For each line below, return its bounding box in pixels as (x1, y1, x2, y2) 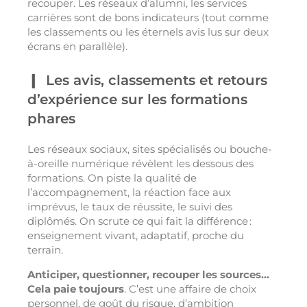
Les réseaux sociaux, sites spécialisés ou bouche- (27, 143, 272, 156)
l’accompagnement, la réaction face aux (27, 186, 231, 199)
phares (27, 110, 75, 127)
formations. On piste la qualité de (27, 171, 197, 185)
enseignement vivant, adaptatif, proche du (27, 229, 244, 243)
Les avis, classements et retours (46, 72, 267, 89)
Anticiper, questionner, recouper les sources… (27, 268, 269, 282)
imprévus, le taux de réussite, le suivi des (27, 200, 232, 214)
